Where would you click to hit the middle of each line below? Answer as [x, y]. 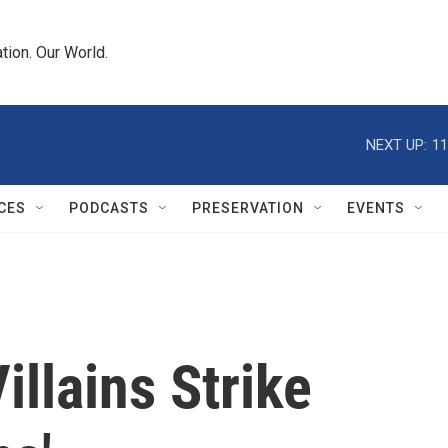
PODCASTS [109, 208]
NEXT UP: [396, 144]
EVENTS [376, 208]
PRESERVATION [248, 208]
